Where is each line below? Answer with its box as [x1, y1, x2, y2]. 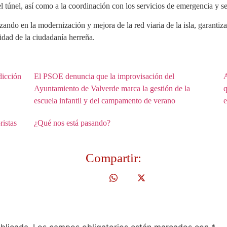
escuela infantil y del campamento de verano [34, 96, 176, 105]
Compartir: [86, 151, 141, 165]
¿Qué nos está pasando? [34, 119, 111, 128]
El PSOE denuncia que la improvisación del [34, 72, 175, 81]
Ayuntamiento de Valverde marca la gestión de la [34, 84, 191, 93]
